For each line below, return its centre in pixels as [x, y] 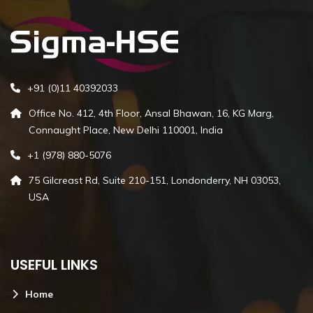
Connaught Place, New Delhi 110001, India [126, 130]
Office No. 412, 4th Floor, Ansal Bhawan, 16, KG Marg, [151, 113]
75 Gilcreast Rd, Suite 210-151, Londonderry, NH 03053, [155, 180]
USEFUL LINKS [54, 264]
